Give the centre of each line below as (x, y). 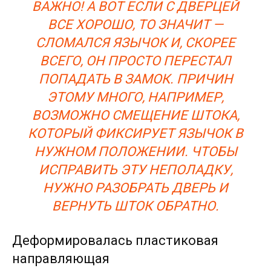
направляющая (61, 258)
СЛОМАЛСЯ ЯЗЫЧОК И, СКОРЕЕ (135, 42)
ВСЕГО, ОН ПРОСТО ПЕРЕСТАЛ (135, 60)
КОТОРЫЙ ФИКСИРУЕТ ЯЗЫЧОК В (135, 133)
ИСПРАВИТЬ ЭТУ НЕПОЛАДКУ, (135, 169)
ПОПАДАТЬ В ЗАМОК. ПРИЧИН (135, 79)
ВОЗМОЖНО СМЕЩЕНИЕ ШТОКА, (135, 115)
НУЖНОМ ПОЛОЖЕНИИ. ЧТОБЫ (135, 151)
